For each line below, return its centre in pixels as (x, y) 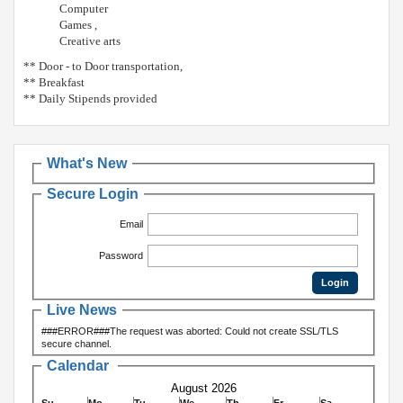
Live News (82, 309)
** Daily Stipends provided (90, 98)
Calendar (80, 365)
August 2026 (204, 388)
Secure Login (93, 193)
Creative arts (90, 40)
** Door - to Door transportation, (103, 66)
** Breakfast (54, 82)
